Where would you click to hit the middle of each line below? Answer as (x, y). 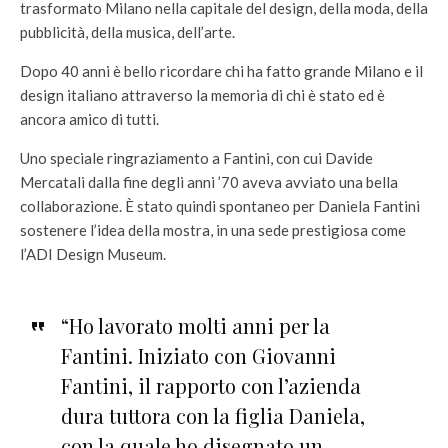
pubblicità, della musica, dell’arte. (127, 32)
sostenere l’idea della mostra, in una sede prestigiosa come (213, 230)
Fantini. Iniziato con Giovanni (198, 355)
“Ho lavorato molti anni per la (195, 325)
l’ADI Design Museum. (93, 254)
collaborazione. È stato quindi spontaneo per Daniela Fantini (220, 206)
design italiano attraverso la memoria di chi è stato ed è (202, 95)
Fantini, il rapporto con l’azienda (210, 385)
